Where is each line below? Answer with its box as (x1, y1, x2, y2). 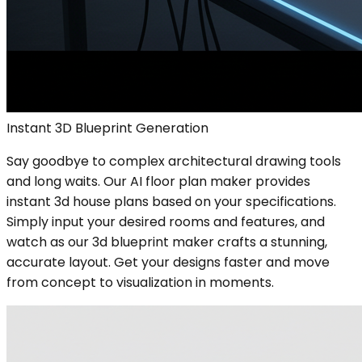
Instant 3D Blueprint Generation (6, 118, 208, 137)
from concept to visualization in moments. (6, 272, 274, 292)
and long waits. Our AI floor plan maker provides (6, 171, 310, 191)
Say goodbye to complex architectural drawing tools (6, 151, 341, 170)
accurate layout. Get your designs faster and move (6, 252, 330, 271)
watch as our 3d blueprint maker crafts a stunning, (6, 232, 327, 251)
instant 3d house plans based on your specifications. (6, 192, 336, 211)
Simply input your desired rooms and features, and (6, 212, 325, 231)
